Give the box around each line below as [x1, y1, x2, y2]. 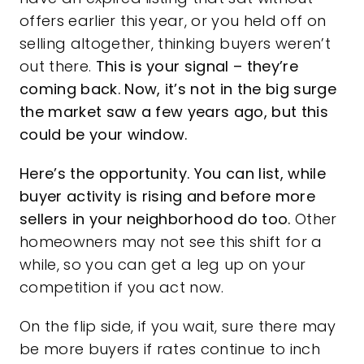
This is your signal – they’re [95, 56, 298, 77]
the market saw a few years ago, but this [19, 102, 328, 123]
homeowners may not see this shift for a [19, 232, 323, 253]
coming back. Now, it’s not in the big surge [19, 79, 336, 100]
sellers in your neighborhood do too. [19, 209, 291, 230]
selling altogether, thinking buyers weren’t [19, 33, 331, 54]
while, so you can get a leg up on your [19, 254, 306, 275]
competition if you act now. [19, 277, 224, 298]
